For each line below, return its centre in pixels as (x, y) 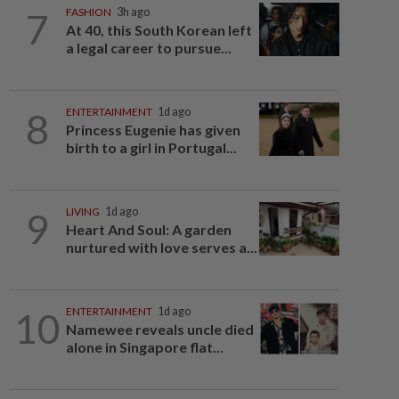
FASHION (88, 12)
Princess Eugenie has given (153, 130)
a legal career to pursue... (148, 48)
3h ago (133, 12)
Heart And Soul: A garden (148, 229)
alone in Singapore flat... (144, 347)
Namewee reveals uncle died (159, 329)
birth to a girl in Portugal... (151, 147)
